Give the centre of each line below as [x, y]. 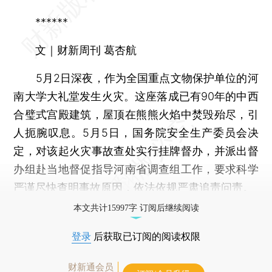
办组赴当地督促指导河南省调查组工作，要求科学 [136, 169]
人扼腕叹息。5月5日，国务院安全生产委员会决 [136, 132]
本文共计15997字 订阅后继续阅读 [136, 208]
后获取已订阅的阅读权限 [146, 236]
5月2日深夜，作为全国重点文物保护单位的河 [136, 78]
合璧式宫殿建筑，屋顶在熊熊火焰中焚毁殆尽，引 [136, 114]
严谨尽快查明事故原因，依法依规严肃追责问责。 [134, 187]
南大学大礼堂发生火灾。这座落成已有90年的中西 [136, 96]
